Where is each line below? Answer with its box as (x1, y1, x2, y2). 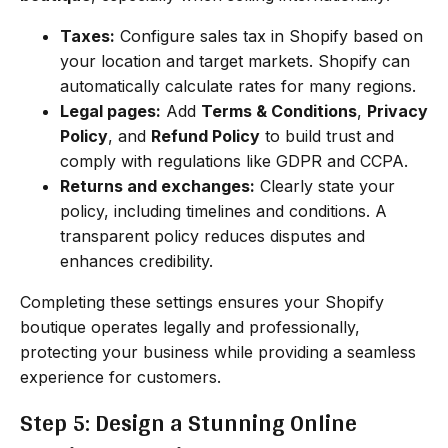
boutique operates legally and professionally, (20, 316, 360, 337)
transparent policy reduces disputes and (60, 225, 365, 246)
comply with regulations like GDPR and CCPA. (60, 150, 408, 171)
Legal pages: (60, 100, 161, 121)
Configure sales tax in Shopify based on (115, 25, 423, 46)
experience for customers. (20, 366, 221, 387)
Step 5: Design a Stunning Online (20, 400, 357, 444)
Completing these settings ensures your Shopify (20, 291, 384, 312)
